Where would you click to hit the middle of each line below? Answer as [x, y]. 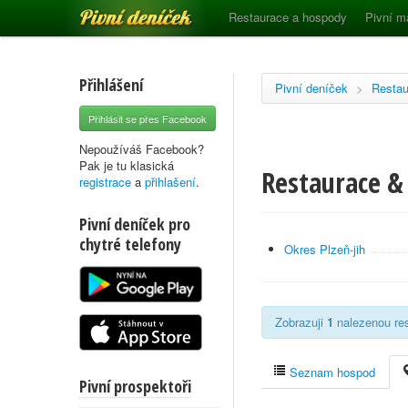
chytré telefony [130, 244]
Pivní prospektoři [135, 386]
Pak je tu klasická [127, 165]
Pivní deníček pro [135, 224]
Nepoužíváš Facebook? [142, 149]
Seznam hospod [331, 372]
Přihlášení [111, 85]
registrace [105, 182]
